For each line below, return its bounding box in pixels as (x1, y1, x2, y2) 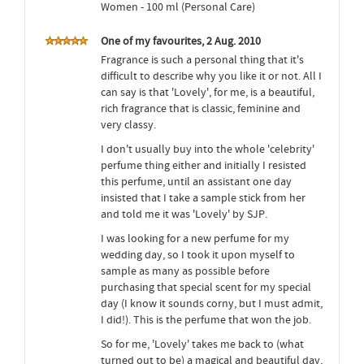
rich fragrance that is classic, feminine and (101, 102, 301, 116)
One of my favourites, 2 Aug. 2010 (101, 34, 261, 49)
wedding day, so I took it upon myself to (101, 248, 295, 262)
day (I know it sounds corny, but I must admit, (101, 297, 323, 311)
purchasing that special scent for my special (101, 280, 311, 295)
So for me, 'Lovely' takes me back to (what (101, 337, 304, 352)
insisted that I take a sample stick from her (101, 191, 305, 206)
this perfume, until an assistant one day (101, 175, 292, 189)
